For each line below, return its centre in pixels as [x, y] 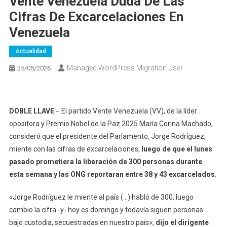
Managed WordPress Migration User [125, 68]
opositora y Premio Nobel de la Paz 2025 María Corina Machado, [111, 123]
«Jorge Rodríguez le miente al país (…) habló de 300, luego [101, 197]
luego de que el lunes [177, 149]
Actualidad [30, 51]
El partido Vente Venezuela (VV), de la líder [129, 111]
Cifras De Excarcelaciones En [96, 16]
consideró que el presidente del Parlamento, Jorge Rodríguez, [107, 136]
